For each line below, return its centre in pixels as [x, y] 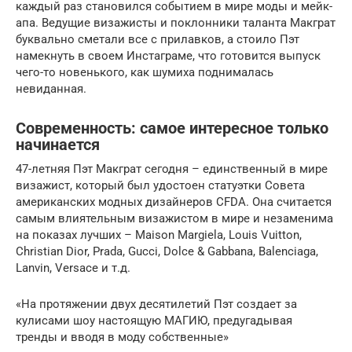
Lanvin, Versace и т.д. [73, 268]
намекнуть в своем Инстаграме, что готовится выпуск [168, 55]
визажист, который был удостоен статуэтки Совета [160, 185]
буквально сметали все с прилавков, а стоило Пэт [158, 39]
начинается [58, 145]
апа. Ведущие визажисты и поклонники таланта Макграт [176, 22]
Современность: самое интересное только [172, 128]
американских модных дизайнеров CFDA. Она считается [174, 202]
